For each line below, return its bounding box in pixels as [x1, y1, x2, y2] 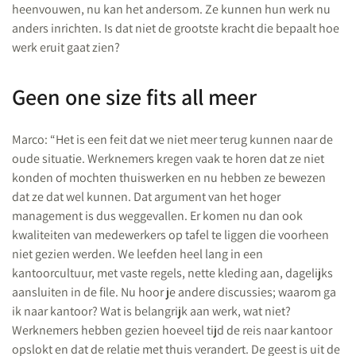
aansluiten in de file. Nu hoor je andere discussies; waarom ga [12, 284, 336, 300]
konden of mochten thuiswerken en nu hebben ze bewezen [12, 169, 326, 186]
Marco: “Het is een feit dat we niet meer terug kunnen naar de [12, 131, 333, 148]
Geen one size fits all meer [12, 82, 257, 111]
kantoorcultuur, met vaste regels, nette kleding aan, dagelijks [12, 265, 333, 281]
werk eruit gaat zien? [12, 39, 120, 56]
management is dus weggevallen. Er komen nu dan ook [12, 207, 303, 224]
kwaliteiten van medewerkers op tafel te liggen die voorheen [12, 226, 329, 243]
